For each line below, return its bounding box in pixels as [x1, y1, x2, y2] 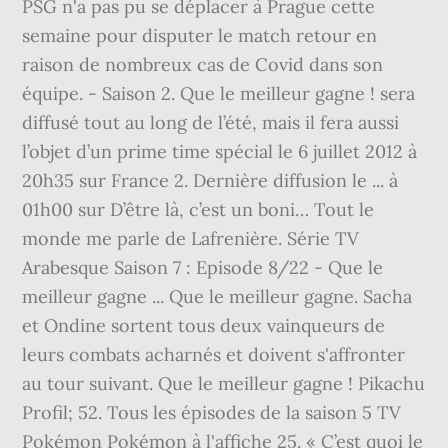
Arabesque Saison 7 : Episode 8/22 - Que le [22, 256, 384, 279]
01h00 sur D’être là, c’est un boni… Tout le [22, 198, 375, 221]
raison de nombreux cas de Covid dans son [22, 53, 384, 76]
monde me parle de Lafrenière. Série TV [22, 227, 360, 250]
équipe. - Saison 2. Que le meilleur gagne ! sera [22, 82, 416, 105]
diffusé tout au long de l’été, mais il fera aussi [22, 111, 400, 134]
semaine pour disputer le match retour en [22, 24, 378, 47]
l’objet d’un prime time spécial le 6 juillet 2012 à [22, 140, 418, 163]
